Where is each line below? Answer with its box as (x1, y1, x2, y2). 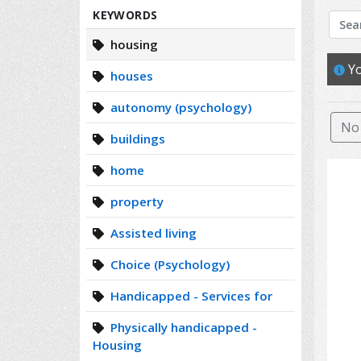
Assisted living (107, 225, 197, 241)
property (107, 193, 164, 210)
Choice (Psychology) (107, 256, 230, 272)
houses (107, 68, 154, 84)
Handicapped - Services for (107, 288, 273, 304)
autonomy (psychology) (107, 99, 252, 115)
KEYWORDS (93, 7, 158, 23)
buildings (107, 131, 166, 147)
